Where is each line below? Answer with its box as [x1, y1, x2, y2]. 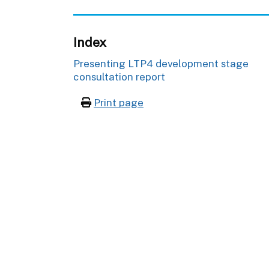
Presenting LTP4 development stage [73, 57, 249, 70]
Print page [94, 96, 144, 109]
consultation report [73, 70, 165, 83]
